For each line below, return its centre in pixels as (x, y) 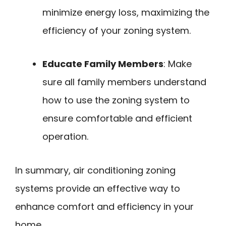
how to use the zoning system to (116, 100)
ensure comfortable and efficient (117, 119)
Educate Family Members (103, 64)
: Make (178, 64)
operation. (65, 137)
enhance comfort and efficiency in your (104, 206)
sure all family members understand (124, 82)
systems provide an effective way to (98, 188)
